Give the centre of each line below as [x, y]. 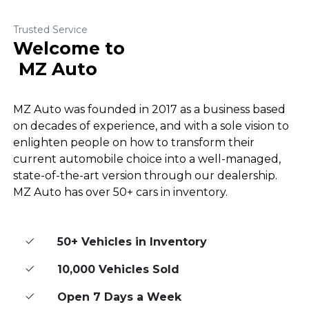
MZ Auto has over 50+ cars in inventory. [120, 192]
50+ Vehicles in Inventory [132, 241]
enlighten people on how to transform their [134, 142]
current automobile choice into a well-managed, [147, 159]
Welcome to [69, 48]
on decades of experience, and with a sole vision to [151, 126]
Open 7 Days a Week [119, 297]
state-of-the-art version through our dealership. [145, 175]
